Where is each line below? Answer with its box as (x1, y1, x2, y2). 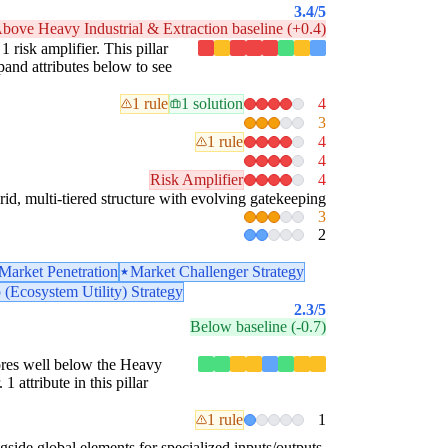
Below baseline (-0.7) (190, 317, 326, 335)
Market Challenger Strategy (130, 262, 304, 280)
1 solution (180, 94, 243, 112)
